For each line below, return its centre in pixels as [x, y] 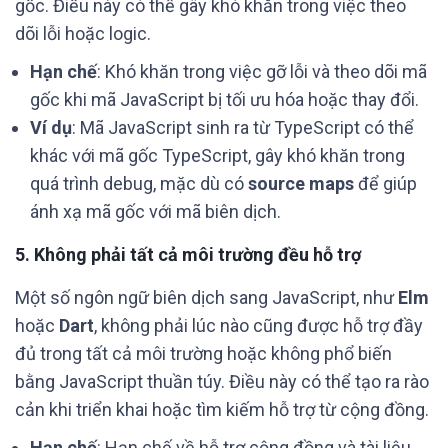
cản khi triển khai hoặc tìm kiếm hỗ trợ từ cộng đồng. [222, 409]
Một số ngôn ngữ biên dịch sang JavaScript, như [206, 297]
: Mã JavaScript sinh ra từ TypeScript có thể [243, 127]
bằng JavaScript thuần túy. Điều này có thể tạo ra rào [222, 381]
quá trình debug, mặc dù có [139, 183]
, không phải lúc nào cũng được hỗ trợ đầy [258, 325]
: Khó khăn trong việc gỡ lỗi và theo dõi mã [262, 71]
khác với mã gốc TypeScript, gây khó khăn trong [217, 155]
